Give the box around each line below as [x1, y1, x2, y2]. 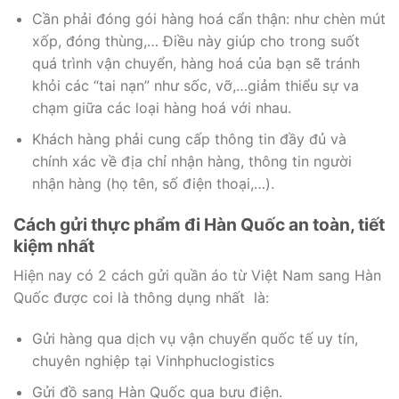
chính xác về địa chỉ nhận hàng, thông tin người [31, 152, 352, 171]
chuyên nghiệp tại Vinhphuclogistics [31, 352, 274, 370]
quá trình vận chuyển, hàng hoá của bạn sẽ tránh [31, 54, 360, 73]
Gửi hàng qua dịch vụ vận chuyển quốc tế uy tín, [31, 330, 358, 348]
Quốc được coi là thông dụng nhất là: [13, 289, 269, 307]
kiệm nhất [13, 234, 94, 256]
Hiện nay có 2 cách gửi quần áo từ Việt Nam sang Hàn [13, 266, 381, 285]
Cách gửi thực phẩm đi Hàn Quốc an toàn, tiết [13, 213, 385, 235]
